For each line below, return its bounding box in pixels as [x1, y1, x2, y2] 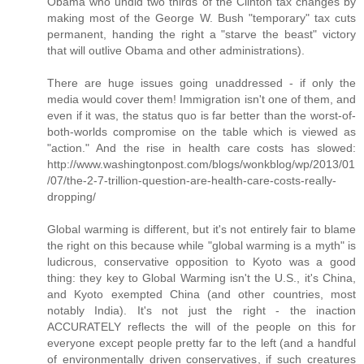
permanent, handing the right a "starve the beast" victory [47, 28, 356, 41]
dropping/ [47, 190, 96, 204]
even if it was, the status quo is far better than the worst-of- [47, 109, 356, 123]
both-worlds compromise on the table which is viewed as [47, 125, 356, 139]
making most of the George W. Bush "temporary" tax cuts [47, 11, 356, 25]
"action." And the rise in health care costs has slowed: [47, 141, 356, 155]
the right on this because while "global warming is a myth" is [47, 239, 356, 253]
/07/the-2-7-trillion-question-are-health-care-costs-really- [47, 174, 336, 188]
